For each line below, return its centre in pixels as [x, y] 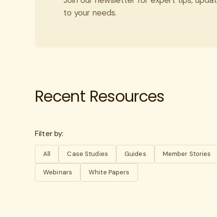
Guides [135, 154]
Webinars [58, 172]
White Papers [109, 172]
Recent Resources [100, 96]
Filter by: [49, 133]
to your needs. [90, 12]
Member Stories [187, 154]
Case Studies [87, 154]
